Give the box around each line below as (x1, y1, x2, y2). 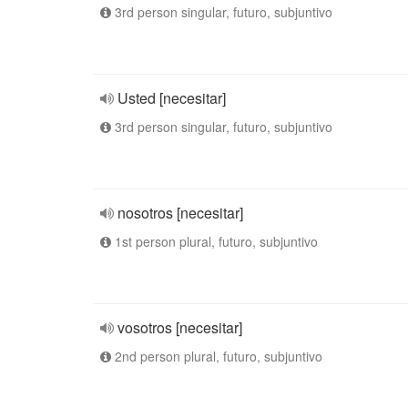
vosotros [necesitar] (117, 317, 242, 338)
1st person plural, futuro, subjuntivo (111, 232, 318, 250)
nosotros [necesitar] (117, 202, 243, 223)
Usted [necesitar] (117, 87, 226, 108)
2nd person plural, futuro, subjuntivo (111, 347, 322, 365)
